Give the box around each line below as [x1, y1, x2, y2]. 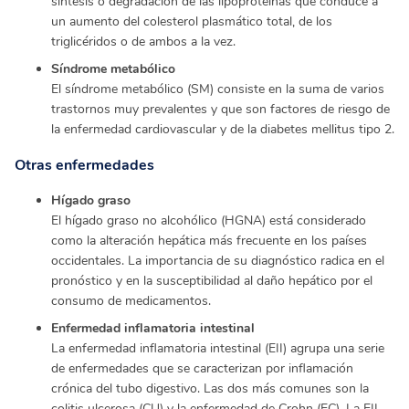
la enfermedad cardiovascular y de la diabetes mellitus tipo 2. [51, 120, 394, 138]
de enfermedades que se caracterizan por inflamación [51, 359, 353, 377]
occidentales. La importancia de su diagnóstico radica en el [51, 251, 384, 269]
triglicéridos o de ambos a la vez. [51, 32, 239, 50]
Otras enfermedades [15, 154, 154, 175]
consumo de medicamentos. [51, 291, 211, 309]
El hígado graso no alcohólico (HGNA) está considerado [51, 211, 366, 229]
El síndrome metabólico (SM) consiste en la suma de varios [51, 79, 384, 98]
